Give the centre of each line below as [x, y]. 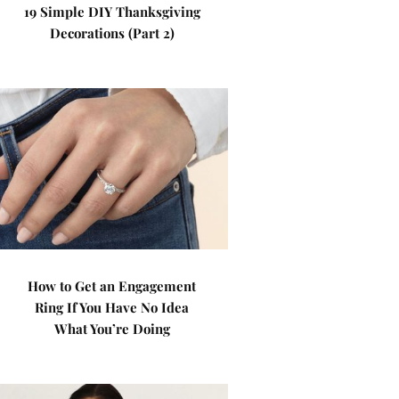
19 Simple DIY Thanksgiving [112, 12]
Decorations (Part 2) [112, 33]
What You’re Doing [112, 329]
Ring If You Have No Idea [112, 307]
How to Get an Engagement [112, 286]
